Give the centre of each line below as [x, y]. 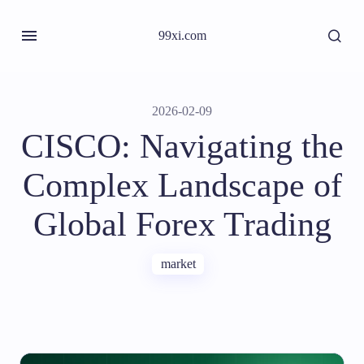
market [178, 264]
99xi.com [182, 35]
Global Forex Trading [182, 224]
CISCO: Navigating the [182, 146]
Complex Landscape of [182, 185]
